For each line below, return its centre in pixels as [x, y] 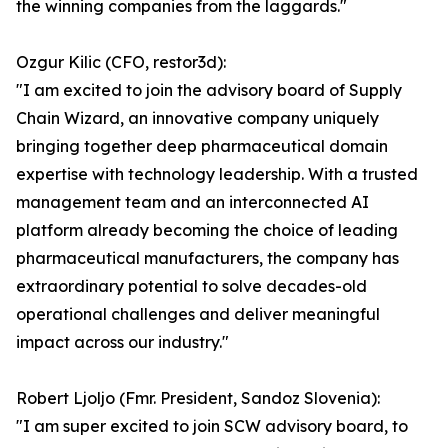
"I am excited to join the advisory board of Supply [209, 90]
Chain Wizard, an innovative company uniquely [197, 118]
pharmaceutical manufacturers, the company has [207, 258]
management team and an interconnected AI [192, 202]
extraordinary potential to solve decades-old [191, 286]
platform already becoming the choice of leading [207, 230]
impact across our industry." [122, 342]
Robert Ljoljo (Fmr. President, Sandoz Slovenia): [198, 398]
